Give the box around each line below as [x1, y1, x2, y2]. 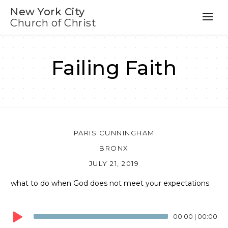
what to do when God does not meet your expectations [11, 178, 209, 188]
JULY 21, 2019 [89, 159, 139, 167]
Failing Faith [51, 56, 177, 80]
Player [11, 209, 33, 218]
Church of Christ [10, 17, 96, 29]
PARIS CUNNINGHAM [73, 128, 155, 137]
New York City [10, 6, 85, 18]
